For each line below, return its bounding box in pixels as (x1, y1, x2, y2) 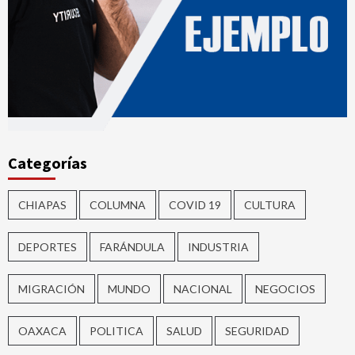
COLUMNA (90, 197, 146, 212)
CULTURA (244, 197, 296, 212)
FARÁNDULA (100, 239, 165, 254)
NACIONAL (174, 281, 232, 296)
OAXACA (18, 323, 67, 338)
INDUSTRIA (188, 239, 249, 254)
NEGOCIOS (255, 281, 315, 296)
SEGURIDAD (225, 323, 289, 338)
